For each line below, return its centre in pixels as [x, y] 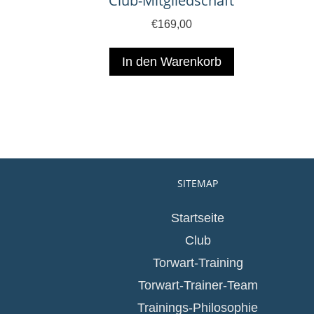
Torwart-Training [198, 263]
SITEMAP [198, 184]
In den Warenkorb [171, 62]
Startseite [198, 218]
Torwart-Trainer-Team [198, 286]
